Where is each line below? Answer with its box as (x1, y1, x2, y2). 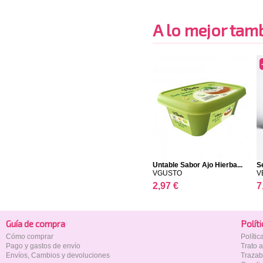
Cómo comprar (6, 232, 53, 241)
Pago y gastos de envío (6, 242, 80, 250)
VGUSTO (153, 169, 182, 177)
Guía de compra (6, 218, 65, 229)
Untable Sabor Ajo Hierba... (153, 161, 242, 169)
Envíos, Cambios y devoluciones (6, 251, 110, 259)
